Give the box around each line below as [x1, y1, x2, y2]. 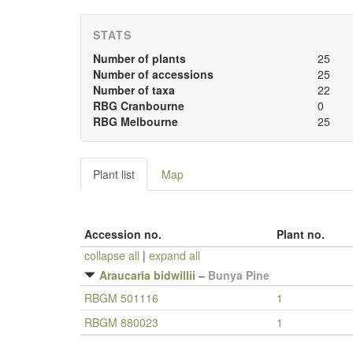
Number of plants [93, 50, 186, 66]
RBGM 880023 [84, 314, 158, 330]
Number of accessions [93, 66, 214, 82]
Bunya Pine [208, 267, 269, 283]
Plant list [93, 166, 135, 182]
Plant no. [277, 226, 325, 242]
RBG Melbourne [93, 113, 178, 129]
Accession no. [84, 226, 162, 242]
